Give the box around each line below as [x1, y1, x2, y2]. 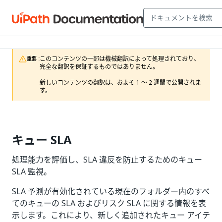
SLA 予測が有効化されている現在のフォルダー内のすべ [12, 185, 210, 197]
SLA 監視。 [12, 166, 52, 177]
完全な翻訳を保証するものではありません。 [40, 62, 159, 71]
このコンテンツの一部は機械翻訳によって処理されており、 [40, 55, 200, 63]
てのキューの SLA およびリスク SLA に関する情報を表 [12, 197, 206, 209]
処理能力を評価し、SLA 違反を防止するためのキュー [12, 154, 202, 166]
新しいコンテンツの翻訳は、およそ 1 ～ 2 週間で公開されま [40, 78, 201, 87]
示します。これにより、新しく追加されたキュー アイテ [12, 209, 210, 221]
